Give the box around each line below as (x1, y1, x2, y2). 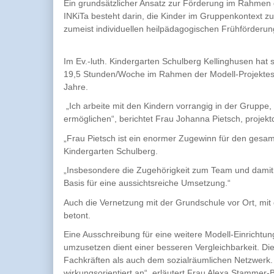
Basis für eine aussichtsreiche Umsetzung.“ (64, 178, 231, 188)
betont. (64, 210, 91, 220)
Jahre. (64, 81, 88, 92)
